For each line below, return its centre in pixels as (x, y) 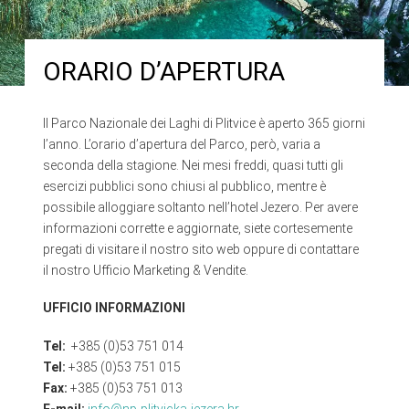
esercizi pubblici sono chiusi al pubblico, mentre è (184, 186)
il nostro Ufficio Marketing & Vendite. (145, 270)
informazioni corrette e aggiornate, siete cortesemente (197, 228)
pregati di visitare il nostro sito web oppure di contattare (200, 249)
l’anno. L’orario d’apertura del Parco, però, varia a (181, 144)
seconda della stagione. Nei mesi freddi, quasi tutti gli (193, 165)
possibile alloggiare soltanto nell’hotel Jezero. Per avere (200, 207)
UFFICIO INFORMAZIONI (114, 308)
